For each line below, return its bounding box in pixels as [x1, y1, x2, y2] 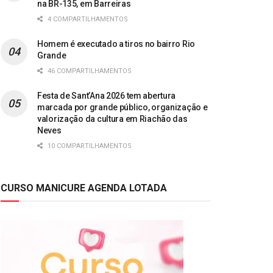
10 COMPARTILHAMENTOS [46, 142, 132, 151]
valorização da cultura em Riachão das [37, 114, 188, 124]
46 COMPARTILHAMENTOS [46, 67, 132, 76]
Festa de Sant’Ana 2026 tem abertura [37, 91, 176, 101]
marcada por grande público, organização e [37, 102, 208, 113]
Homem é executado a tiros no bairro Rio [37, 39, 196, 49]
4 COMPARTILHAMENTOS [46, 15, 128, 24]
